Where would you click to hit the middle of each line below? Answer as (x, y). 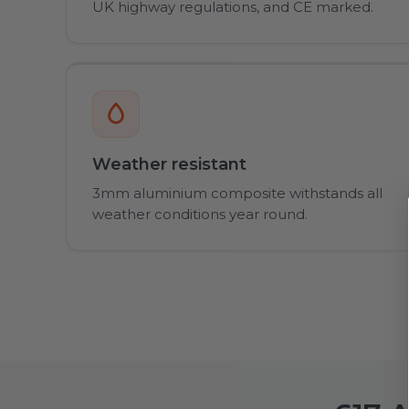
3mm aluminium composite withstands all (237, 193)
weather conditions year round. (200, 214)
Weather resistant (169, 164)
